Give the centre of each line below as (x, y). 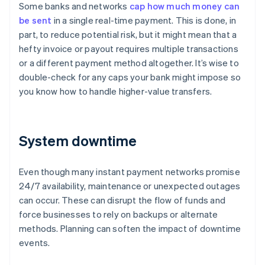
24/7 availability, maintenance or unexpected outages (130, 186)
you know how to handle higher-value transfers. (116, 91)
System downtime (78, 141)
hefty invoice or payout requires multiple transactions (129, 49)
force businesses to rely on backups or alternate (119, 214)
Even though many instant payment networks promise (130, 172)
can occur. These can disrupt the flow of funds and (122, 200)
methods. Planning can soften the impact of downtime (130, 229)
